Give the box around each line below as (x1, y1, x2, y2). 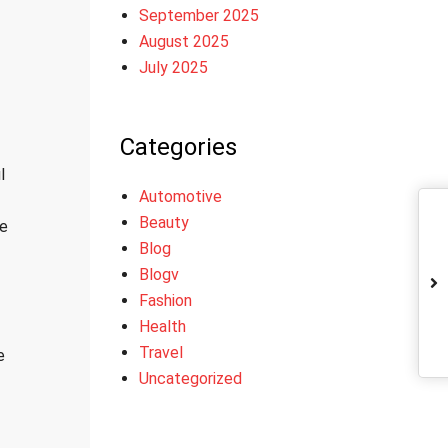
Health (138, 317, 186, 336)
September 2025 (138, 6, 259, 25)
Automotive (138, 187, 222, 206)
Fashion (138, 291, 192, 310)
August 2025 (138, 32, 229, 51)
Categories (119, 133, 237, 161)
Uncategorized (138, 369, 242, 388)
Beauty (138, 213, 189, 232)
